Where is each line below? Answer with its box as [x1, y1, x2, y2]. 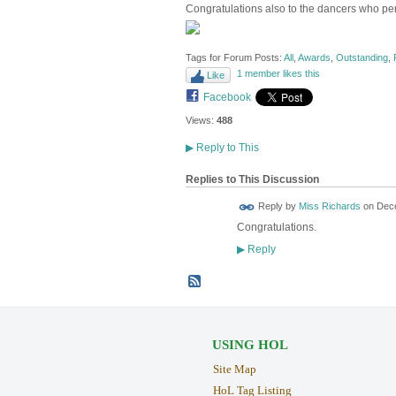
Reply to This [193, 141, 259, 154]
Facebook [202, 91, 251, 104]
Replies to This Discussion [185, 172, 319, 186]
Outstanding [335, 51, 388, 63]
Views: [185, 115, 214, 126]
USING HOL [211, 338, 288, 353]
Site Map [212, 362, 256, 377]
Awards [297, 51, 331, 63]
